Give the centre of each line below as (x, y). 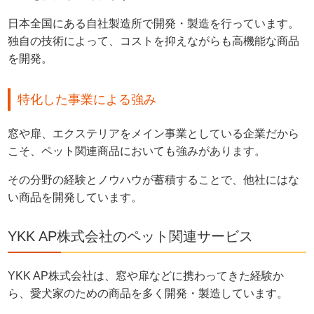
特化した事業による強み (87, 99)
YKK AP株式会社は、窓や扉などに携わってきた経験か (146, 275)
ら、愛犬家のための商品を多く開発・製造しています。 (148, 293)
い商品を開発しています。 (75, 197)
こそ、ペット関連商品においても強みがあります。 (137, 151)
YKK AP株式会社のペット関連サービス (131, 236)
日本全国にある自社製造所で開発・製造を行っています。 (154, 23)
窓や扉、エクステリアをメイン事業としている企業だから (154, 133)
